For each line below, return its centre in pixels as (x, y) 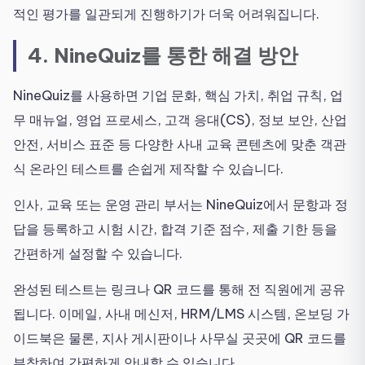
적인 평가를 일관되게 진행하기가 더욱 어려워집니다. (166, 14)
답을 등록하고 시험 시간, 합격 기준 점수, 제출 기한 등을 (175, 229)
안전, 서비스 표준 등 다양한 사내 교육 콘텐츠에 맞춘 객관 (180, 145)
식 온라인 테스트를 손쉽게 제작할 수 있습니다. (148, 169)
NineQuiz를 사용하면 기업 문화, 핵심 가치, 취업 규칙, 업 (178, 96)
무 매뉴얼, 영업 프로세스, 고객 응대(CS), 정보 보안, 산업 (180, 120)
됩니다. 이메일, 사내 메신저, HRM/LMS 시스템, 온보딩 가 (181, 314)
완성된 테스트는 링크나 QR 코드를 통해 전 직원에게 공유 (179, 290)
